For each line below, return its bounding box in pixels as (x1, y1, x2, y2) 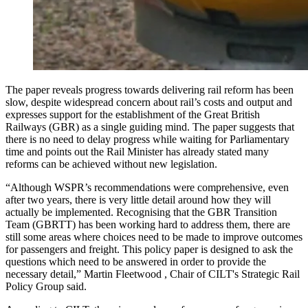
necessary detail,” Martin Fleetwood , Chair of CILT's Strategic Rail (5, 267, 300, 280)
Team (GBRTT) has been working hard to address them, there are (5, 218, 290, 230)
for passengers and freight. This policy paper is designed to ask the (5, 243, 293, 255)
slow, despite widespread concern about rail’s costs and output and (5, 96, 292, 108)
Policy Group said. (5, 280, 87, 292)
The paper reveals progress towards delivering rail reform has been (5, 83, 294, 96)
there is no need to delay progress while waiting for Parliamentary (5, 133, 289, 145)
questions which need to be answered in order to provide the (5, 255, 266, 267)
